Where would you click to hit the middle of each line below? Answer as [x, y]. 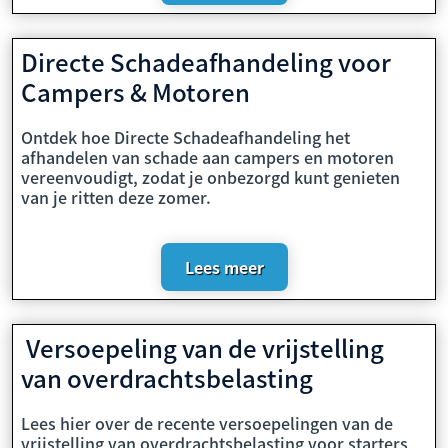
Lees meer [224, 267]
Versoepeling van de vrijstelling [202, 347]
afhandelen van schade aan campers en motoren [207, 157]
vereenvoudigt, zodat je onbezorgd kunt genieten [210, 177]
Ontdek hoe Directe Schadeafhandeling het [185, 137]
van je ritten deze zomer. [116, 197]
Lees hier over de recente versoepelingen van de [207, 423]
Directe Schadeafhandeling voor [206, 61]
